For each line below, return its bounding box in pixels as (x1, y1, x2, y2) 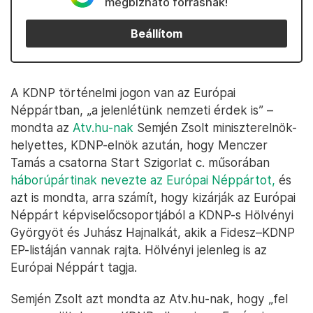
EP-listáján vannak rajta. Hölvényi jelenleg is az (10, 242, 267, 257)
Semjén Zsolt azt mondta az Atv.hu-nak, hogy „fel (10, 291, 288, 306)
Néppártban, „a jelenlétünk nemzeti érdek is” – (10, 103, 273, 117)
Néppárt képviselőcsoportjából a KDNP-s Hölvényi (10, 208, 293, 222)
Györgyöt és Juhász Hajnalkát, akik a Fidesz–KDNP (10, 225, 295, 240)
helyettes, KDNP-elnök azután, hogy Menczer (10, 138, 268, 152)
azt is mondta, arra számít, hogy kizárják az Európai (10, 190, 296, 205)
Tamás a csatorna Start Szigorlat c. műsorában (10, 155, 270, 170)
